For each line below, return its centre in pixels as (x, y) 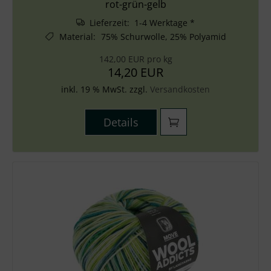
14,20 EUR (135, 72)
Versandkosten (180, 89)
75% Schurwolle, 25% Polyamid (163, 37)
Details (121, 122)
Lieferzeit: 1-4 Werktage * (141, 23)
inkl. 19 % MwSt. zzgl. (106, 89)
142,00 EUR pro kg (135, 59)
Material (76, 37)
